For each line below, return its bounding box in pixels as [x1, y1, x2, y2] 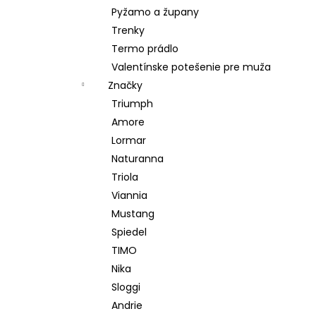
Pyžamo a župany [111, 5, 199, 19]
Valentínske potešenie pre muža [111, 60, 271, 74]
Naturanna [111, 152, 164, 166]
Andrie [111, 298, 142, 312]
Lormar [111, 133, 146, 147]
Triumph [111, 97, 153, 111]
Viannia [111, 188, 147, 202]
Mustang [111, 207, 154, 221]
